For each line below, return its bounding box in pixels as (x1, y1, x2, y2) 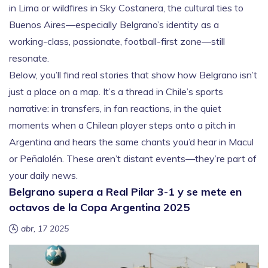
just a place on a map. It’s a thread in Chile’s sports (9, 86, 223, 98)
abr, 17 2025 (21, 223, 69, 234)
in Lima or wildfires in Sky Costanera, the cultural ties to (9, 2, 243, 14)
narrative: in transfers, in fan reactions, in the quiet (9, 102, 221, 114)
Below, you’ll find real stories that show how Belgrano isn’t (9, 69, 257, 81)
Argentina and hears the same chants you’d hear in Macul (9, 136, 254, 148)
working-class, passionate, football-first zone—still (9, 35, 225, 47)
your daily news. (9, 169, 78, 181)
